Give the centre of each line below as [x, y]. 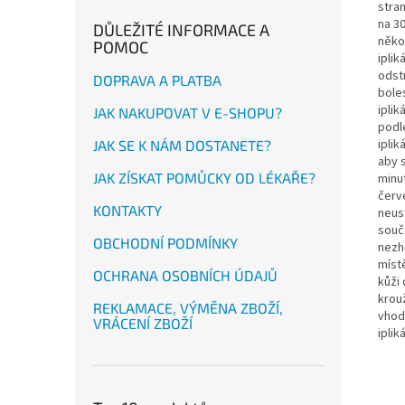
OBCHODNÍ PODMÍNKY [165, 243]
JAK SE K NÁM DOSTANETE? [182, 145]
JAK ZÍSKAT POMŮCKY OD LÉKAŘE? [204, 178]
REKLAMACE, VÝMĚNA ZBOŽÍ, [188, 308]
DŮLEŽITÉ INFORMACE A [181, 30]
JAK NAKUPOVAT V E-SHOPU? [188, 113]
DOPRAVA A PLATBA [157, 80]
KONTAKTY [127, 210]
